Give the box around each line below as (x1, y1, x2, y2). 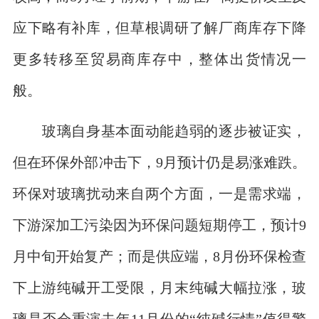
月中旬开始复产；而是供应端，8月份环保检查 (12, 249, 307, 263)
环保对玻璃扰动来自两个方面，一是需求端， (12, 187, 307, 201)
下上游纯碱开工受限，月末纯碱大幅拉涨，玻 (12, 281, 307, 295)
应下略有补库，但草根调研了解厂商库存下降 (12, 20, 307, 34)
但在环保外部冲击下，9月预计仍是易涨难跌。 (12, 155, 307, 169)
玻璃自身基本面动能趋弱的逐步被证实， (12, 124, 307, 138)
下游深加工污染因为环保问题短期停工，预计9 (12, 218, 307, 232)
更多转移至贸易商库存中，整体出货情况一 (12, 51, 307, 66)
